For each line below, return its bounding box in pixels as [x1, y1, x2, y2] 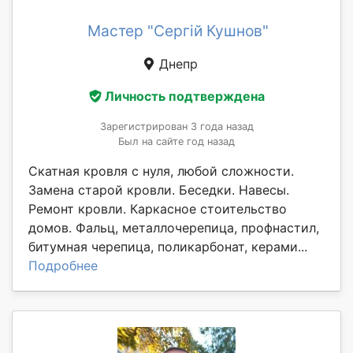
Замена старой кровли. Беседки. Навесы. [28, 182, 289, 199]
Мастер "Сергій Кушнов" [87, 20, 269, 40]
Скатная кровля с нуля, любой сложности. [28, 163, 294, 180]
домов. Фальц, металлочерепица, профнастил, [28, 220, 319, 236]
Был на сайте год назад [118, 136, 235, 148]
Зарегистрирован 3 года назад [99, 121, 254, 133]
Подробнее [28, 258, 98, 274]
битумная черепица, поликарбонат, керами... [28, 239, 307, 255]
